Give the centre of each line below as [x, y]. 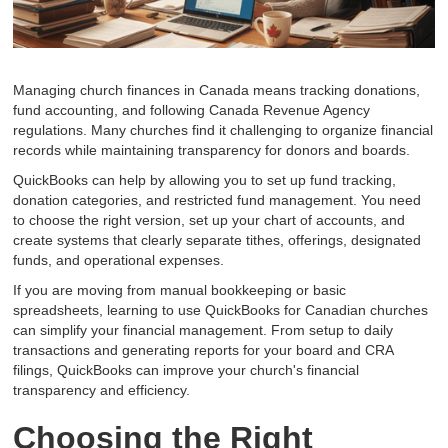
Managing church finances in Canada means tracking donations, [217, 90]
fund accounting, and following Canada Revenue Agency [192, 110]
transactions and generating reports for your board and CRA [203, 350]
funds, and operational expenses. [119, 260]
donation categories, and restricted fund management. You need [217, 200]
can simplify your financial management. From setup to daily [203, 330]
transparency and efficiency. [102, 390]
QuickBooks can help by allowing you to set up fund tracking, [205, 180]
